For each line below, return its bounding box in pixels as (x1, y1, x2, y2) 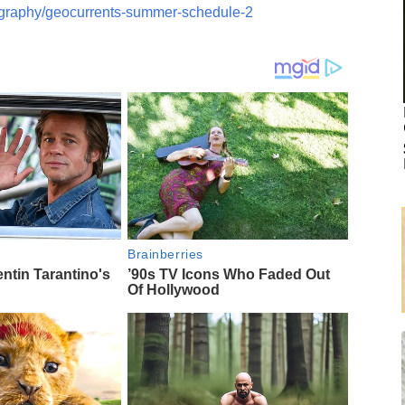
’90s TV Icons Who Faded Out (127, 266, 331, 282)
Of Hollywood (127, 281, 221, 297)
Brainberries (127, 246, 203, 261)
